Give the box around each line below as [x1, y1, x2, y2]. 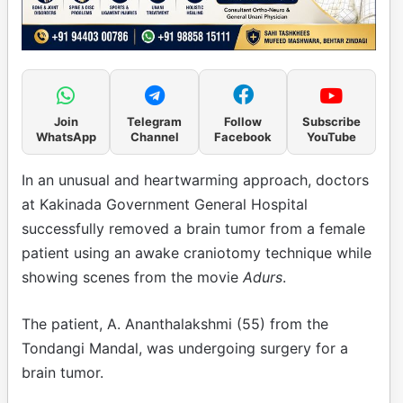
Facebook [214, 130, 272, 145]
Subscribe [301, 114, 361, 130]
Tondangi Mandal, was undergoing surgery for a [22, 339, 348, 358]
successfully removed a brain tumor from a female [22, 219, 365, 238]
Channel [130, 130, 179, 145]
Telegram [127, 114, 183, 130]
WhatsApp [35, 130, 96, 145]
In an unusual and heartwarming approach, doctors [22, 171, 369, 190]
